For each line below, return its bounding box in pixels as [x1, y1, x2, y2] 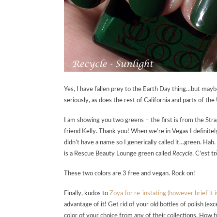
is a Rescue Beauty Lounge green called [64, 151, 172, 157]
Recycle [172, 151, 192, 157]
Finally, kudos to [64, 190, 109, 197]
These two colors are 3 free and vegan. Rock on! [64, 170, 195, 177]
